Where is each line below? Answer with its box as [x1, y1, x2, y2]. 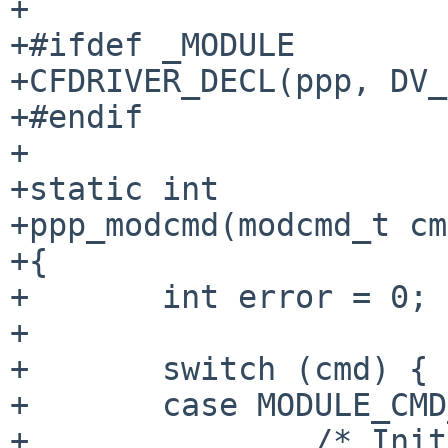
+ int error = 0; [10, 278, 29, 315]
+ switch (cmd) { [10, 350, 29, 387]
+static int [10, 170, 219, 207]
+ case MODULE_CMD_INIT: [10, 386, 29, 423]
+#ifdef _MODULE [10, 26, 295, 63]
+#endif [10, 98, 143, 135]
